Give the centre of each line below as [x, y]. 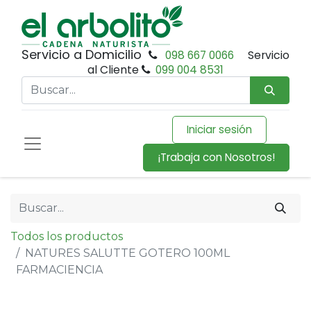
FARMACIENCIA [59, 270]
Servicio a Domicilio [84, 54]
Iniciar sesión [219, 129]
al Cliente [115, 70]
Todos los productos [67, 236]
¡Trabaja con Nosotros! [216, 157]
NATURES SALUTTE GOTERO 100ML [127, 253]
